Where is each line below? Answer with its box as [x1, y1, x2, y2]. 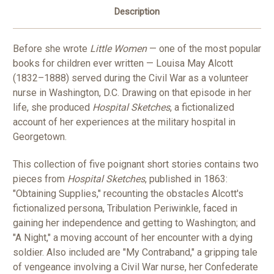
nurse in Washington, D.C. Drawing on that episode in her [13, 87, 251, 99]
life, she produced [13, 102, 92, 114]
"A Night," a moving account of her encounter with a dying [13, 232, 253, 244]
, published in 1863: [145, 173, 228, 185]
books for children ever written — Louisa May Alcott [13, 57, 233, 70]
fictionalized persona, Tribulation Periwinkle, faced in [13, 202, 237, 215]
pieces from [13, 173, 67, 185]
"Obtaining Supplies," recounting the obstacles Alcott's [13, 188, 243, 200]
